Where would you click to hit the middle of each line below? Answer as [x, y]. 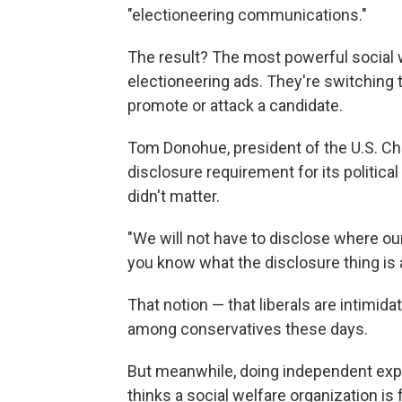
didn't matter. [174, 196]
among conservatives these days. [248, 329]
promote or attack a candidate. [235, 105]
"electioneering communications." [247, 15]
